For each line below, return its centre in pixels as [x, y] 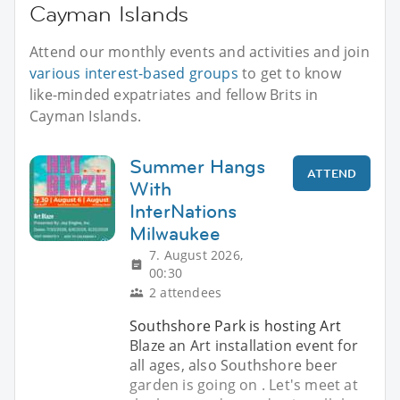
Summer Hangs [197, 167]
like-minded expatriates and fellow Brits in [174, 95]
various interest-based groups [134, 74]
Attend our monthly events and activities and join [200, 52]
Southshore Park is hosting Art [235, 326]
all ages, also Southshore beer [233, 366]
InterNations [183, 212]
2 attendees [186, 293]
